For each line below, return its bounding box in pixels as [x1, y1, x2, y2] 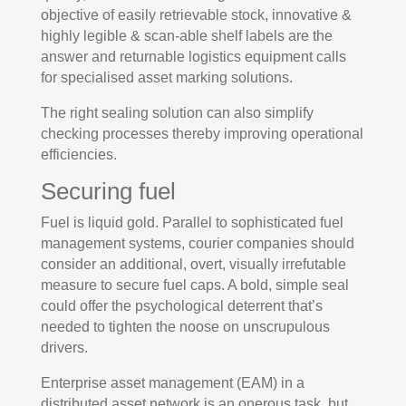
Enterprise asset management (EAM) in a [40, 374, 304, 391]
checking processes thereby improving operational [40, 125, 363, 141]
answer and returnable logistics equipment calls [40, 48, 346, 64]
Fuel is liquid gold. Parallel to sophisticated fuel [40, 214, 343, 230]
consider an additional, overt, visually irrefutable [40, 256, 346, 272]
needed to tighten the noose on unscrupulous [40, 318, 330, 334]
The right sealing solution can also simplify [40, 104, 314, 121]
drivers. [40, 339, 88, 355]
